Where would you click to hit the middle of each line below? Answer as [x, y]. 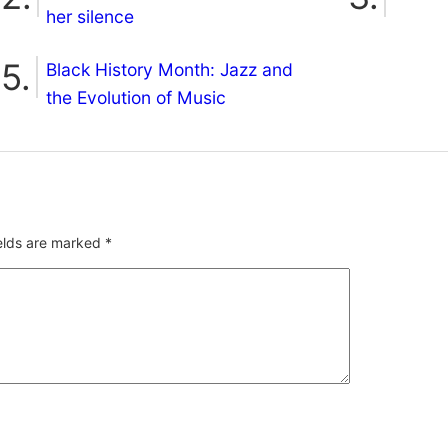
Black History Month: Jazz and [169, 69]
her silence [90, 16]
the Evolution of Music [136, 97]
